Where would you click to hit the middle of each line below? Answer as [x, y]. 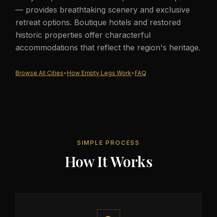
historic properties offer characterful [83, 35]
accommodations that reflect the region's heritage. [108, 47]
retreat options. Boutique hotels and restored [98, 22]
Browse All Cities [39, 73]
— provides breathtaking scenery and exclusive [103, 10]
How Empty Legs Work [99, 73]
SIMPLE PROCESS [108, 143]
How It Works [108, 161]
